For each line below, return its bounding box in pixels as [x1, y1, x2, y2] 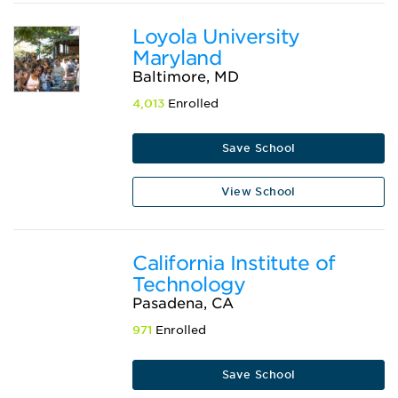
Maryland [132, 46, 222, 70]
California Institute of [132, 251, 336, 275]
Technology [132, 273, 246, 297]
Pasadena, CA [132, 295, 235, 313]
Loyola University [132, 25, 300, 49]
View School [221, 185, 296, 199]
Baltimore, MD [132, 68, 240, 86]
